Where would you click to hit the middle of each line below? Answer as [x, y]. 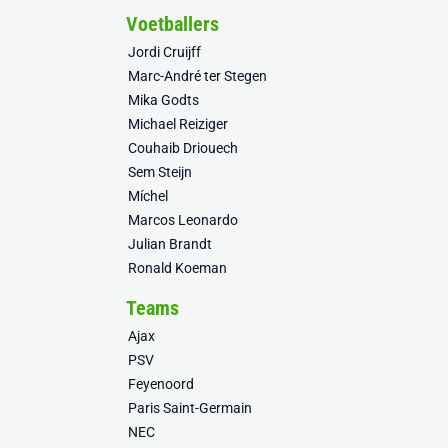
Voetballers [172, 24]
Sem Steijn [160, 172]
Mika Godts [163, 100]
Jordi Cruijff [164, 52]
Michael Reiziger [178, 124]
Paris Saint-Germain [190, 408]
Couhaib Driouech [183, 148]
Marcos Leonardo [183, 220]
